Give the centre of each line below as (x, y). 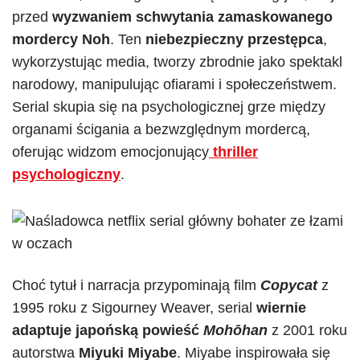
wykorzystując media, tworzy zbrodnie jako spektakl (177, 62)
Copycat (289, 285)
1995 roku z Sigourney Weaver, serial (134, 308)
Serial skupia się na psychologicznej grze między (169, 107)
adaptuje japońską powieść (108, 330)
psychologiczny (66, 174)
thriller (233, 152)
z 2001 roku (309, 330)
